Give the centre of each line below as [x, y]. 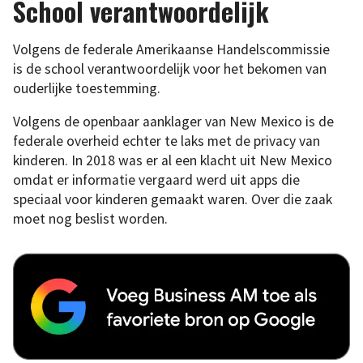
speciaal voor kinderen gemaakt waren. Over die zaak [173, 200]
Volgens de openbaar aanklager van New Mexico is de [173, 122]
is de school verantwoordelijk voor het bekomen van [170, 68]
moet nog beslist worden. [90, 219]
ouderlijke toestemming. [87, 88]
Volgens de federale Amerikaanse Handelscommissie [171, 49]
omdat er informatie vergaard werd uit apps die [156, 180]
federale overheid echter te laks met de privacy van [167, 141]
